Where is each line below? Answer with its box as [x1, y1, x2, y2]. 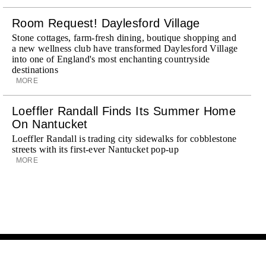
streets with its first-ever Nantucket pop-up [12, 144, 179, 154]
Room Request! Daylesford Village [12, 16, 200, 30]
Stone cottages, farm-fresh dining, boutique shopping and [12, 32, 236, 43]
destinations [12, 64, 58, 75]
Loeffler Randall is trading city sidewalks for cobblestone [12, 133, 237, 144]
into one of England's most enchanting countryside [12, 53, 210, 64]
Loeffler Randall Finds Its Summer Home [12, 104, 236, 118]
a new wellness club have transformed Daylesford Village [12, 43, 238, 53]
